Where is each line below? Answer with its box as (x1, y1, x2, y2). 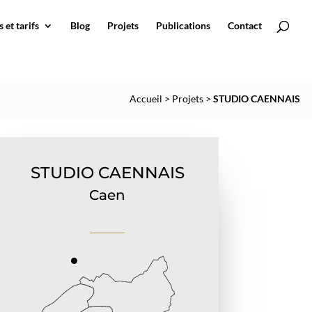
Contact (228, 19, 262, 31)
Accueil (130, 93, 162, 104)
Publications (156, 19, 210, 31)
